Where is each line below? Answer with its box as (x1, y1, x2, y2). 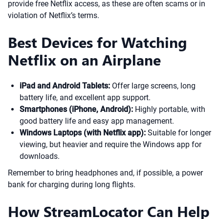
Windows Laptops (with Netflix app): (20, 128, 146, 137)
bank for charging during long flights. (8, 180, 135, 189)
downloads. (20, 152, 60, 161)
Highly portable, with (133, 105, 205, 114)
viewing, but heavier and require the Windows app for (20, 140, 201, 149)
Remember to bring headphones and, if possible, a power (8, 168, 203, 177)
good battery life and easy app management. (20, 116, 174, 126)
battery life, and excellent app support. (20, 93, 151, 102)
